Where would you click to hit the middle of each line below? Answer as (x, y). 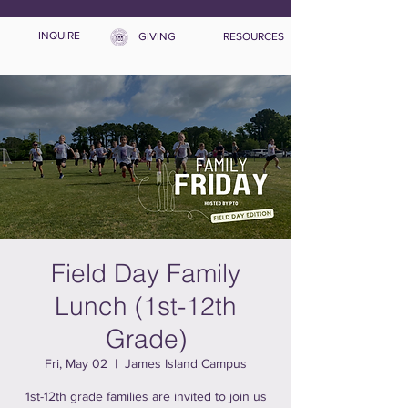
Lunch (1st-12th (146, 306)
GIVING (157, 36)
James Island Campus (186, 363)
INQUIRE (59, 36)
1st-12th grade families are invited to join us (146, 396)
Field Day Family (146, 273)
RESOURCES (254, 36)
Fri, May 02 (76, 363)
